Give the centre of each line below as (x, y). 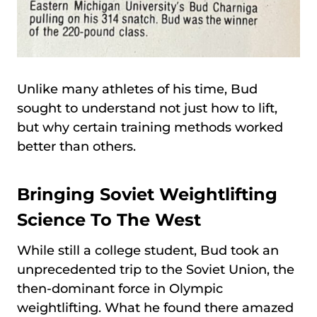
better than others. (76, 146)
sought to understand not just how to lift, (147, 108)
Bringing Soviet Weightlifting (147, 194)
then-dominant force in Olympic (120, 289)
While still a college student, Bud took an (148, 250)
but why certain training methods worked (150, 127)
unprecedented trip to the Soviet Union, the (156, 270)
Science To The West (109, 220)
